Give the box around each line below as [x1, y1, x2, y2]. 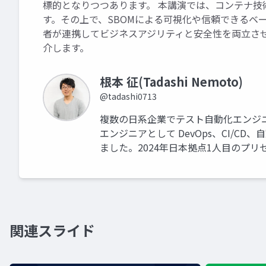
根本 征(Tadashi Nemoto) [100, 73, 243, 90]
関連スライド [9, 220, 95, 240]
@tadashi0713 [100, 90, 157, 102]
